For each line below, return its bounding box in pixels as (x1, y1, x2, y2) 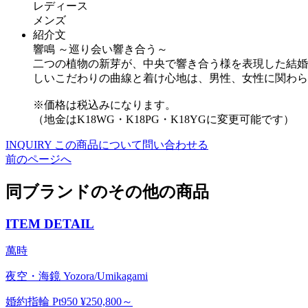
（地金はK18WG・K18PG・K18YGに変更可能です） (33, 113, 294, 125)
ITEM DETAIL (5, 216, 94, 231)
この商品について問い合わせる (54, 138, 208, 151)
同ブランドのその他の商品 (5, 182, 209, 201)
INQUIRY (5, 138, 52, 151)
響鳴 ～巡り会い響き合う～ (33, 43, 168, 55)
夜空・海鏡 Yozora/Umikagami (5, 270, 148, 283)
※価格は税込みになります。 (33, 98, 176, 111)
